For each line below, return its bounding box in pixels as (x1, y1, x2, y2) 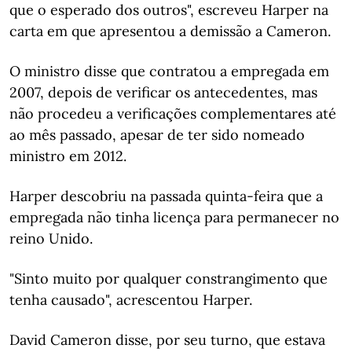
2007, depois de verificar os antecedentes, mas (9, 83, 317, 101)
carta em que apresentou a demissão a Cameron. (9, 22, 331, 40)
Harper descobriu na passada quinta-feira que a (9, 187, 323, 205)
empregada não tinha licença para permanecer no (9, 208, 339, 226)
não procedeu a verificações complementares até (9, 104, 336, 123)
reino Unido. (9, 229, 93, 247)
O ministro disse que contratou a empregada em (9, 62, 329, 80)
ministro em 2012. (9, 147, 126, 165)
